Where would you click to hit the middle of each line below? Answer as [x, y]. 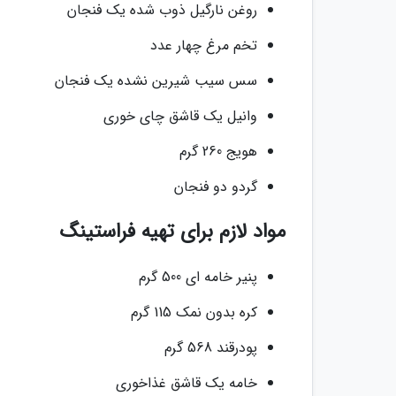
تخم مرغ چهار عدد [204, 45]
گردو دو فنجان [216, 187]
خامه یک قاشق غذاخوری [187, 383]
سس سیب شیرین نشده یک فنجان [156, 80]
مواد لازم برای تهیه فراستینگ [173, 232]
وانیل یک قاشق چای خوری [180, 116]
